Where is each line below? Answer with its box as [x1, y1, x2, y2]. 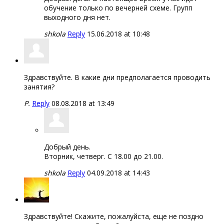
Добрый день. [44, 141, 90, 151]
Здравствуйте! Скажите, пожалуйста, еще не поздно [24, 211, 203, 221]
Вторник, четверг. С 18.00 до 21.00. [44, 151, 163, 161]
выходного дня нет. [44, 12, 110, 22]
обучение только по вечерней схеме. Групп [44, 2, 192, 12]
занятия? [24, 81, 54, 91]
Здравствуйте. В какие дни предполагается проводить [24, 72, 210, 82]
